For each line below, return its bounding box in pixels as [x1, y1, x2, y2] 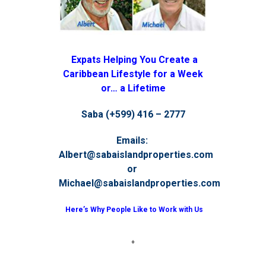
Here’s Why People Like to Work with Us [63, 205, 203, 214]
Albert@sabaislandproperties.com [59, 149, 216, 161]
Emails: [116, 135, 150, 147]
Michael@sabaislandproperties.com [59, 178, 220, 189]
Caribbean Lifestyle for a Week [63, 68, 203, 80]
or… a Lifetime [100, 83, 166, 94]
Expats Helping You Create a [68, 54, 198, 66]
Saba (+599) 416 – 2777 [81, 109, 185, 121]
